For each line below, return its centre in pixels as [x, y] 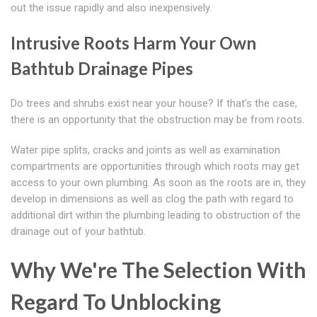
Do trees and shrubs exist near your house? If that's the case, [154, 104]
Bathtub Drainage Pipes [102, 69]
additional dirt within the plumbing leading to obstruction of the [156, 215]
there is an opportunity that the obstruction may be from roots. [157, 120]
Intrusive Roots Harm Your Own [133, 43]
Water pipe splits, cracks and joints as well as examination [145, 150]
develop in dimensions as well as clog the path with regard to [152, 199]
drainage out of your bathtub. [78, 232]
